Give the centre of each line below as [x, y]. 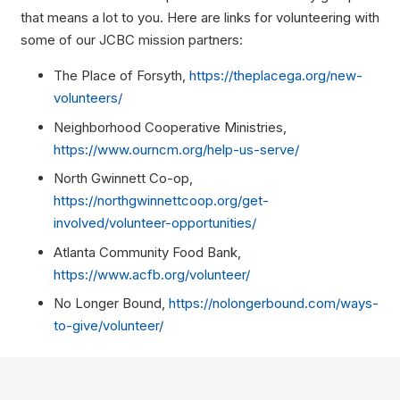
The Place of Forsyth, [121, 76]
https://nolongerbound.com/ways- [274, 304]
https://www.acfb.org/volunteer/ [152, 274]
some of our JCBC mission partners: [131, 40]
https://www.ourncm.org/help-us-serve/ [176, 149]
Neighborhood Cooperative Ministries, [170, 127]
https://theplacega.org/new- [276, 76]
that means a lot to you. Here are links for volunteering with [200, 18]
